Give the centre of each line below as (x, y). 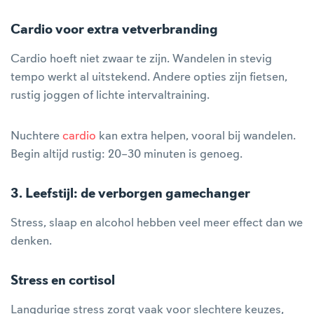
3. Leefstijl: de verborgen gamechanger (130, 194)
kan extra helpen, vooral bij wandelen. (196, 136)
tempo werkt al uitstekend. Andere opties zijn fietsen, (149, 77)
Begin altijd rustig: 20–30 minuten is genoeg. (127, 154)
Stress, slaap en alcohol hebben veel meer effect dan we (157, 223)
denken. (31, 241)
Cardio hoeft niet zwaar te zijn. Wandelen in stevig (141, 59)
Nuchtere (36, 136)
